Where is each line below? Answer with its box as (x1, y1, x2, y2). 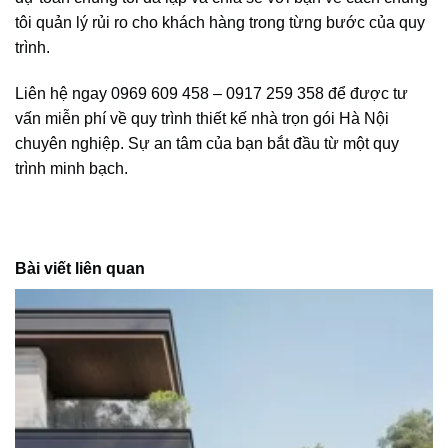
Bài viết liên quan (15, 259, 145, 277)
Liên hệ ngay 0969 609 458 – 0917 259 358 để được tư (15, 85, 408, 103)
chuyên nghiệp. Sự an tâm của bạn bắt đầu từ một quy (15, 135, 399, 153)
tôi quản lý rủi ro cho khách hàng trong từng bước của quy (15, 14, 425, 32)
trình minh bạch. (15, 160, 128, 178)
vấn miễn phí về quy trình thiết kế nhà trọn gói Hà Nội (15, 110, 389, 128)
